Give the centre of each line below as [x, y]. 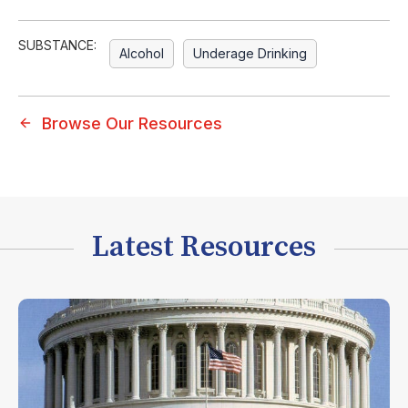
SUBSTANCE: [57, 45]
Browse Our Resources [132, 123]
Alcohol [142, 53]
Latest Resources [204, 248]
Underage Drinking [250, 53]
